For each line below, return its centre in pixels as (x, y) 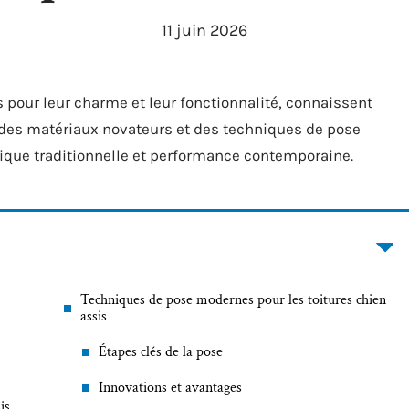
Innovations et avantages (170, 388)
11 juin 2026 (204, 30)
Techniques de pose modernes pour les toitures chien (233, 300)
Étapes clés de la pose (161, 352)
